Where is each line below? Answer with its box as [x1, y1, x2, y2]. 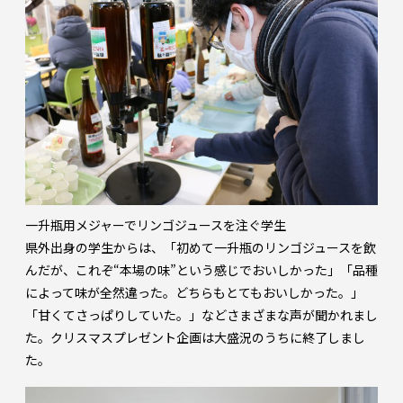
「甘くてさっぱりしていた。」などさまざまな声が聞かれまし [25, 305, 378, 324]
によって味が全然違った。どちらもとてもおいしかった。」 [25, 282, 363, 301]
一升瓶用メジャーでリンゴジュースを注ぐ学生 [25, 215, 286, 234]
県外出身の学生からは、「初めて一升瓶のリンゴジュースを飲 [25, 237, 376, 256]
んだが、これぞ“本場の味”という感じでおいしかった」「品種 [25, 260, 378, 279]
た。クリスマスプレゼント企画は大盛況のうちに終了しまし [25, 327, 365, 346]
